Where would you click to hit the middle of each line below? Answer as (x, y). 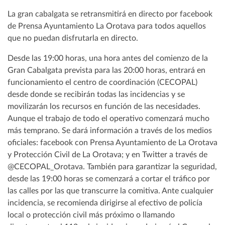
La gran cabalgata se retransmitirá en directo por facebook (110, 14)
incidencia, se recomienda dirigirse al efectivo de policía (105, 203)
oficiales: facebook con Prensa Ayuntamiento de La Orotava (113, 142)
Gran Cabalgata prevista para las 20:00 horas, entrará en (106, 70)
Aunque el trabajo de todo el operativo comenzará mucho (108, 118)
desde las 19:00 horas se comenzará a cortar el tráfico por (109, 179)
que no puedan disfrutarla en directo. (73, 38)
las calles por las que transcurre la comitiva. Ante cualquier (110, 191)
